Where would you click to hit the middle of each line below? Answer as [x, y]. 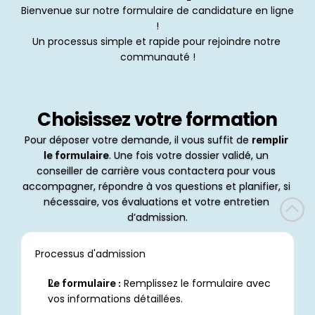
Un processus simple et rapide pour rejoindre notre [156, 41]
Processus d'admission [90, 254]
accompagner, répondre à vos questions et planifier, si [156, 186]
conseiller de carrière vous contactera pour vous [156, 171]
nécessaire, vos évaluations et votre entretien [156, 202]
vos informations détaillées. [115, 299]
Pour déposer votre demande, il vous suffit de [138, 140]
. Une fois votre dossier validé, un [189, 155]
